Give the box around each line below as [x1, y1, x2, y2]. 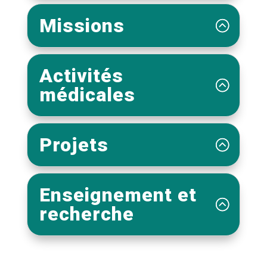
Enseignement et [39, 184, 197, 206]
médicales [39, 83, 135, 106]
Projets [39, 133, 108, 156]
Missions [39, 14, 125, 37]
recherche [39, 203, 134, 225]
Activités [39, 64, 123, 87]
